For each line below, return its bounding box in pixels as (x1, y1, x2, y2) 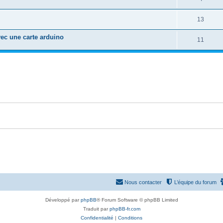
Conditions (118, 215, 142, 221)
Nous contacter (124, 179, 162, 186)
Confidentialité (81, 215, 113, 221)
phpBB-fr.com (109, 206, 140, 212)
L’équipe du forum (174, 179, 217, 186)
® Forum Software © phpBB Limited (96, 197, 178, 203)
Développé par (45, 197, 81, 203)
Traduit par (83, 206, 110, 212)
